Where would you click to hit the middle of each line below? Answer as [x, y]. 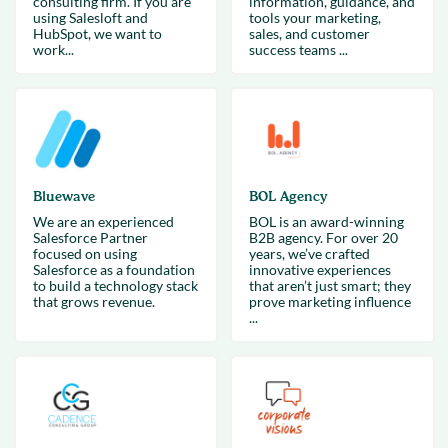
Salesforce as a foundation [113, 269]
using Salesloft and [90, 17]
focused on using [84, 253]
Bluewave [63, 196]
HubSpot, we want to [97, 33]
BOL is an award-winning [326, 221]
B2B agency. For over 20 [323, 237]
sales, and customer [309, 33]
